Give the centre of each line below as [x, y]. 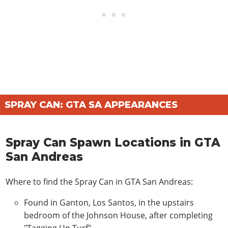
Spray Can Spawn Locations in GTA [113, 143]
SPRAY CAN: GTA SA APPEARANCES [91, 105]
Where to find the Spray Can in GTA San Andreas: [99, 181]
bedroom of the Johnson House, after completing [119, 215]
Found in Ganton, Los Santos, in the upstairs [109, 202]
